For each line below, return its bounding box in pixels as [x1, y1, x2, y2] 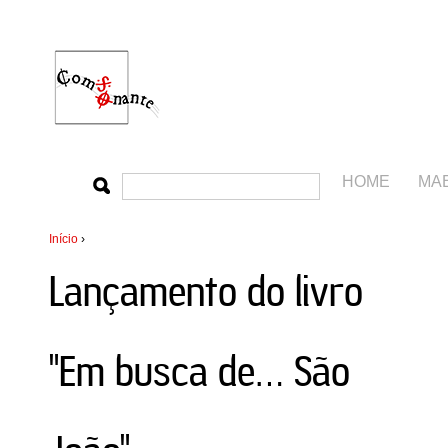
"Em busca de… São [49, 347, 350, 396]
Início [49, 231, 78, 246]
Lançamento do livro [49, 267, 363, 316]
